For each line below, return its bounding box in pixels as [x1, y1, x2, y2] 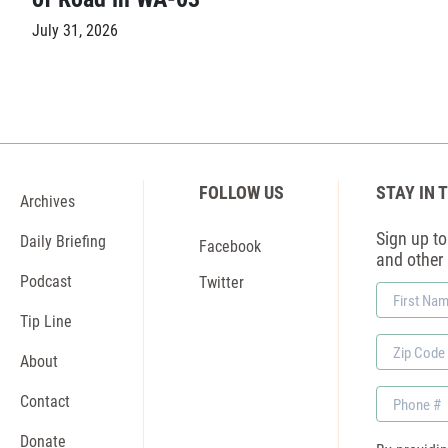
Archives [20, 190, 75, 211]
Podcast [20, 270, 72, 291]
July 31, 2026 [32, 19, 118, 40]
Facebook [198, 235, 261, 256]
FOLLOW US [198, 180, 284, 204]
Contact [20, 390, 70, 411]
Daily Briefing [20, 230, 106, 251]
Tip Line [20, 310, 72, 331]
